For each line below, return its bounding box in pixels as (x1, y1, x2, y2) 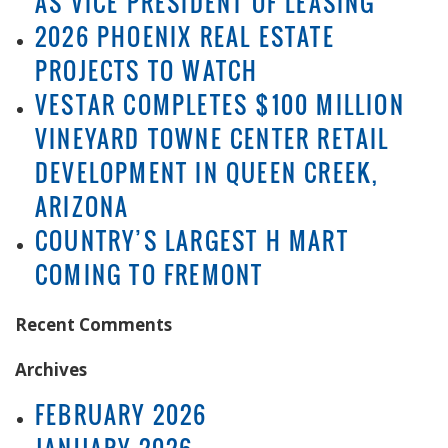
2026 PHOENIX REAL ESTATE (35, 19, 335, 54)
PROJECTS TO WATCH (35, 53, 259, 88)
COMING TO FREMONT (35, 257, 264, 292)
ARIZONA (35, 189, 130, 224)
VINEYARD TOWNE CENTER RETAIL (35, 121, 390, 156)
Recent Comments (15, 312, 172, 336)
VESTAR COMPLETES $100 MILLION (35, 87, 405, 122)
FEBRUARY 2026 (35, 397, 208, 432)
